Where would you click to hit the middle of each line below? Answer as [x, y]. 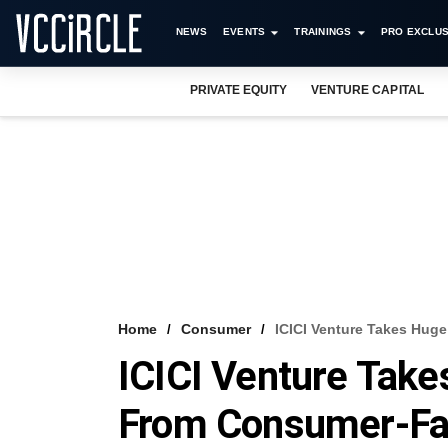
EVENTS [244, 31]
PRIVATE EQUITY [239, 90]
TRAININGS [323, 31]
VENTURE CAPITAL [367, 90]
